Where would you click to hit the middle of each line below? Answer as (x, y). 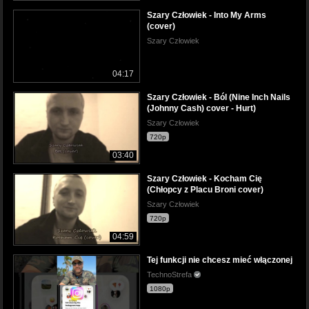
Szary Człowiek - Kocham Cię (205, 178)
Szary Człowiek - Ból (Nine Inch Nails (219, 97)
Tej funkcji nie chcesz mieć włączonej (220, 260)
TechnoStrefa (170, 274)
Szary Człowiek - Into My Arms (207, 16)
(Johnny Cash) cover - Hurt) (201, 108)
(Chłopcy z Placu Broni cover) (205, 189)
